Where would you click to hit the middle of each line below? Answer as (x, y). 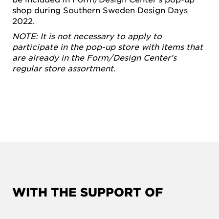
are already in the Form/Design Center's (94, 57)
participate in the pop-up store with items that (108, 47)
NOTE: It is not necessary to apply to (87, 36)
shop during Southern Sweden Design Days (100, 10)
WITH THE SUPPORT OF (88, 192)
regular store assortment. (64, 68)
